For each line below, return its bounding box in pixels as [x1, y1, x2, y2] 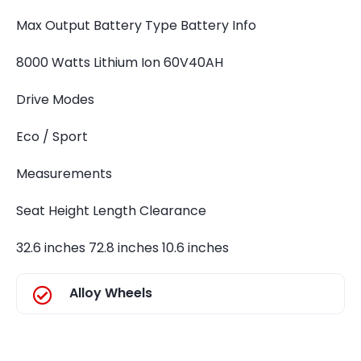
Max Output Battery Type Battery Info [16, 16, 256, 35]
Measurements [16, 164, 112, 183]
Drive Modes [16, 90, 94, 109]
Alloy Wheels [69, 284, 152, 302]
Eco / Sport [16, 127, 88, 146]
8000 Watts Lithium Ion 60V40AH [16, 53, 223, 72]
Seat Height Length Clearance [16, 201, 206, 220]
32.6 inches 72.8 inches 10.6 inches [16, 239, 229, 257]
